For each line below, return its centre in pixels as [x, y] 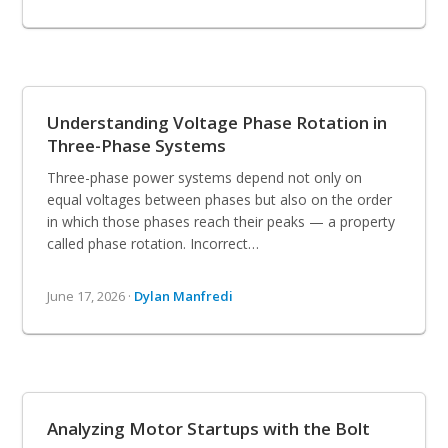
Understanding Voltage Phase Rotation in [217, 122]
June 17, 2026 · [91, 295]
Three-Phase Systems [137, 145]
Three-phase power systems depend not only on [205, 177]
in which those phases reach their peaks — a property [221, 221]
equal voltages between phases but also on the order [220, 199]
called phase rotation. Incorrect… [153, 243]
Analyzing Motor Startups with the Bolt [209, 428]
